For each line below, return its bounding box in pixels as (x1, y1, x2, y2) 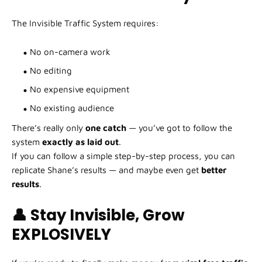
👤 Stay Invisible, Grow (12, 205, 185, 226)
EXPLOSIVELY (12, 224, 111, 246)
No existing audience (30, 103, 114, 113)
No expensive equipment (30, 84, 129, 95)
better (201, 165, 226, 175)
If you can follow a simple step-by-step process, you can (12, 151, 235, 161)
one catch (85, 123, 126, 133)
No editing (30, 65, 72, 76)
